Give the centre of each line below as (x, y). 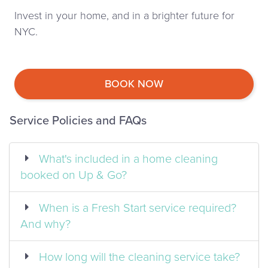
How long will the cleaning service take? (139, 257)
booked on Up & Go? (74, 175)
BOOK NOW (134, 84)
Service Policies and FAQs (78, 121)
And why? (45, 224)
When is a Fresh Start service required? (138, 208)
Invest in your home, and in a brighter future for (124, 16)
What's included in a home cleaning (128, 159)
